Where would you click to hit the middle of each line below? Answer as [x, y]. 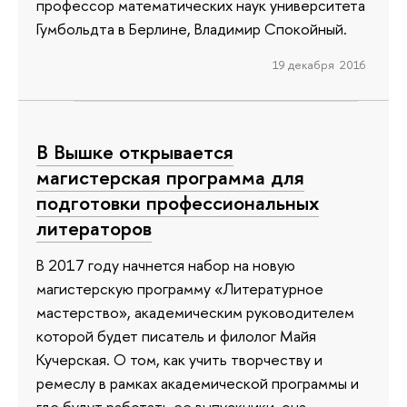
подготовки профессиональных [178, 203]
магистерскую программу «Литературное [180, 288]
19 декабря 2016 [318, 65]
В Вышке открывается [135, 152]
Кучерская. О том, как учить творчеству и [179, 359]
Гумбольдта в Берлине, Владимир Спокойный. [192, 29]
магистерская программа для [170, 178]
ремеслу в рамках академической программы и [198, 382]
